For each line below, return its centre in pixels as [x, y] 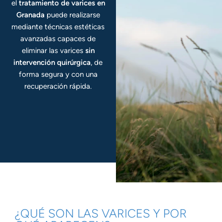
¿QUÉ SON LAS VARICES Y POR [101, 213]
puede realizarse [72, 15]
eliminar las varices [53, 50]
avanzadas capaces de [58, 38]
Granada [30, 15]
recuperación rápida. [58, 86]
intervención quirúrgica [52, 62]
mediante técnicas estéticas [58, 27]
